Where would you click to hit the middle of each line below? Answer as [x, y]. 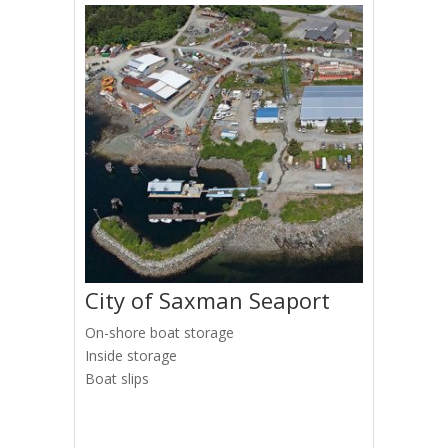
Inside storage [130, 355]
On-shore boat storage [159, 332]
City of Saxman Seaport [207, 300]
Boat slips [116, 378]
